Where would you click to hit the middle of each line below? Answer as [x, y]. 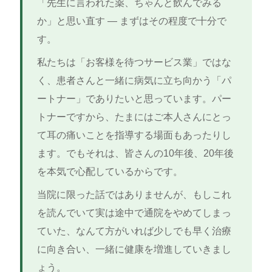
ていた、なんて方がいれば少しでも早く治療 [134, 231]
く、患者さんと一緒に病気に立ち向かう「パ [134, 81]
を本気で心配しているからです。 [110, 172]
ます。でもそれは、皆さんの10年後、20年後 [135, 154]
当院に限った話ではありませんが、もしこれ [134, 195]
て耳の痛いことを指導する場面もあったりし [134, 135]
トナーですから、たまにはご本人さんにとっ [134, 117]
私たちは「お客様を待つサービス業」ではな [134, 63]
